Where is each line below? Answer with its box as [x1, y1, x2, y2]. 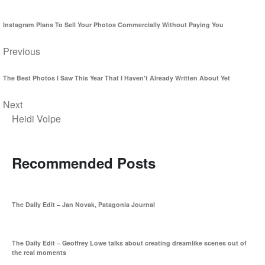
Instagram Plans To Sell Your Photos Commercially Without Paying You [3, 20, 224, 29]
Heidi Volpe [12, 111, 61, 125]
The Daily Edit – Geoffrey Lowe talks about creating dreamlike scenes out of [12, 238, 247, 248]
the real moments [12, 248, 66, 257]
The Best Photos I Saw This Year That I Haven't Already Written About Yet [3, 73, 230, 82]
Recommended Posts [12, 152, 156, 173]
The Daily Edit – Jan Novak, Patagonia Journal [12, 199, 155, 209]
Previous [3, 44, 40, 58]
